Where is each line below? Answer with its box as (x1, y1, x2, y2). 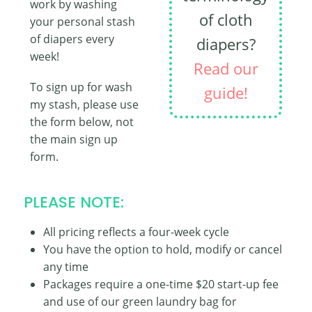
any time (43, 259, 88, 275)
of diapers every (30, 31, 114, 47)
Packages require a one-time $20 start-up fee (43, 276, 279, 292)
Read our (193, 58, 258, 79)
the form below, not (30, 114, 134, 130)
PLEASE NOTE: (24, 192, 124, 214)
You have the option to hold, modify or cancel (43, 242, 282, 258)
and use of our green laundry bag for (43, 294, 237, 310)
